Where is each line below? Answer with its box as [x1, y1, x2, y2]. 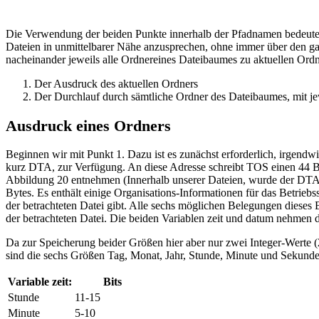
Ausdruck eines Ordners [6, 116, 171, 135]
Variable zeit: [8, 276, 72, 288]
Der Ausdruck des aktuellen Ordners [34, 78, 198, 90]
